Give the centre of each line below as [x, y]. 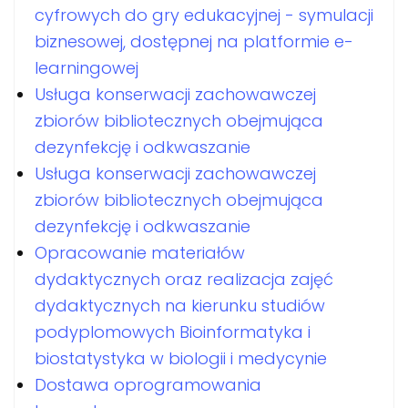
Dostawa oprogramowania [148, 384]
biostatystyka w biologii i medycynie [181, 358]
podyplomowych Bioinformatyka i [173, 331]
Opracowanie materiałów [140, 252]
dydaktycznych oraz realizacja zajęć [184, 279]
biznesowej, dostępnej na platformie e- [194, 41]
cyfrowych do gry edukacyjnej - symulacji [204, 15]
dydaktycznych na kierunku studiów [180, 305]
